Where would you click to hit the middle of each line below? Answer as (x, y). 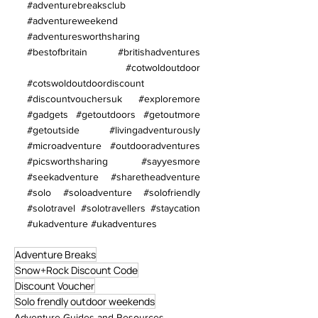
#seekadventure (63, 176)
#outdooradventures (155, 145)
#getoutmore (172, 114)
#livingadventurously (155, 130)
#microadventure (64, 145)
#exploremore (169, 98)
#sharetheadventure (155, 176)
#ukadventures (124, 223)
